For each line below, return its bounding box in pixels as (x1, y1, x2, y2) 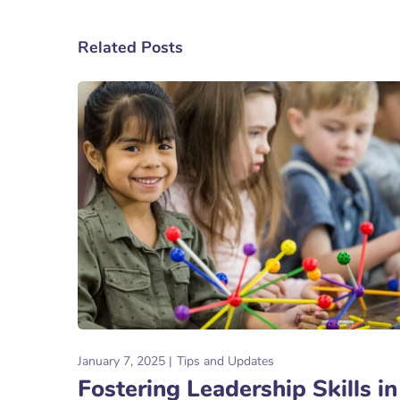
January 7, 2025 (78, 352, 165, 370)
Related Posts (78, 37, 183, 59)
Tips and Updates (177, 352, 274, 370)
